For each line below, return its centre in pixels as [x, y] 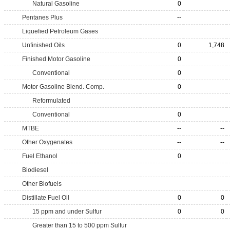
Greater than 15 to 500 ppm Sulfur [80, 225]
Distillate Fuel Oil [46, 198]
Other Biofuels [42, 184]
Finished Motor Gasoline [56, 59]
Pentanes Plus [42, 17]
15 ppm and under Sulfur [67, 212]
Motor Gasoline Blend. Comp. [63, 87]
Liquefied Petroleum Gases [60, 31]
